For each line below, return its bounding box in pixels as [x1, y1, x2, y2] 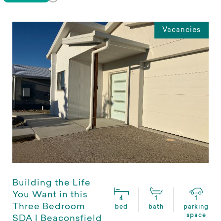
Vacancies [162, 27, 201, 34]
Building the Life [12, 179, 91, 188]
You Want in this [12, 191, 88, 200]
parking [184, 204, 209, 211]
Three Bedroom [12, 203, 85, 212]
